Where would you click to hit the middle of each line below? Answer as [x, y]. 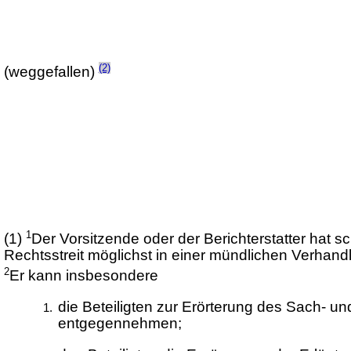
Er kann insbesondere [83, 276]
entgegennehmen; [119, 324]
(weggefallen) [51, 72]
